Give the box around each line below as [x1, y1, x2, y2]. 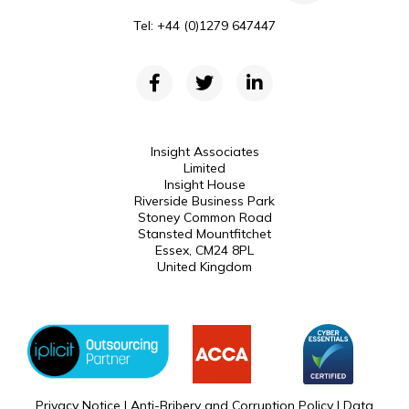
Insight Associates [150, 143, 259, 160]
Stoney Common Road [137, 209, 272, 225]
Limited [184, 160, 225, 176]
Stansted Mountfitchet [138, 225, 271, 242]
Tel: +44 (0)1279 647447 [133, 17, 276, 34]
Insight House [163, 176, 246, 193]
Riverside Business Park [134, 193, 275, 209]
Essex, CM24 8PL [155, 242, 254, 258]
